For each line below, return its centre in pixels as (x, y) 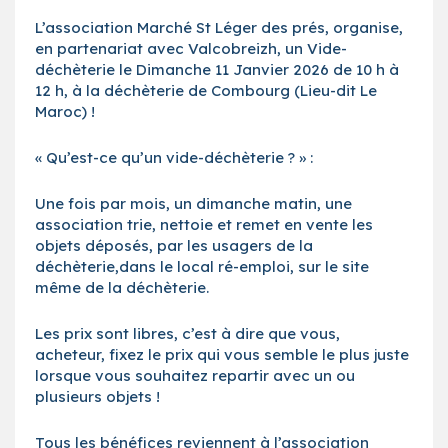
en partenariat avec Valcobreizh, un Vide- (191, 48)
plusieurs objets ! (97, 396)
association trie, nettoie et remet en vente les (204, 224)
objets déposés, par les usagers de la (174, 245)
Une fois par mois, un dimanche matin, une (193, 203)
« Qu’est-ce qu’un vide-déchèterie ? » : (174, 157)
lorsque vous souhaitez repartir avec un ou (195, 375)
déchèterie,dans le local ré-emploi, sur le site (202, 266)
